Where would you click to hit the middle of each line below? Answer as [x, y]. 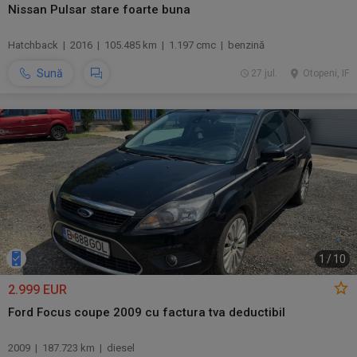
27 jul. [264, 73]
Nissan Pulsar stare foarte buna [99, 10]
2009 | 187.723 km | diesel [71, 348]
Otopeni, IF [326, 73]
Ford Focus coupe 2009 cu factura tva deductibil [147, 312]
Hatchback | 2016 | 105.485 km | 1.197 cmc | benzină [136, 45]
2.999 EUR [37, 290]
